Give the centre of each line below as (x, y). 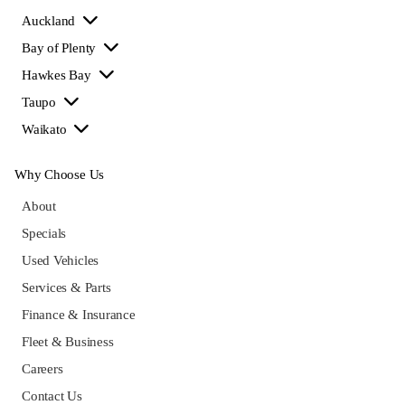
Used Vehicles (61, 260)
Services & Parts (66, 287)
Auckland (50, 20)
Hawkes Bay (58, 75)
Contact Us (52, 396)
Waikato (46, 129)
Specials (44, 233)
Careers (42, 368)
